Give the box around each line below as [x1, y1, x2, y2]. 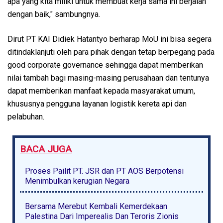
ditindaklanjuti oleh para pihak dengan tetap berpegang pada [7, 47, 215, 57]
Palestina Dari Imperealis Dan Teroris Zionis [25, 211, 179, 221]
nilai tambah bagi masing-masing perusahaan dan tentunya [7, 73, 209, 83]
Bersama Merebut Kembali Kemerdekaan [25, 201, 167, 211]
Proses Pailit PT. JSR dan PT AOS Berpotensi [25, 166, 184, 176]
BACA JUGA [20, 143, 72, 155]
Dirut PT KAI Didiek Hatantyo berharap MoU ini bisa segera [7, 34, 212, 44]
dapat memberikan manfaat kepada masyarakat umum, [7, 86, 195, 96]
